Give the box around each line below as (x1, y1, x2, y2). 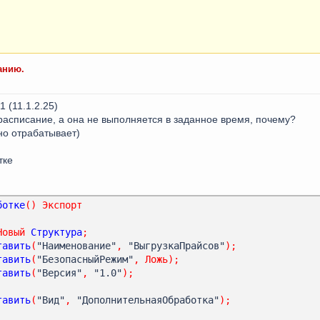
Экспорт (42, 199, 82, 211)
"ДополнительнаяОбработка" (71, 294, 219, 306)
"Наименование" (36, 239, 116, 251)
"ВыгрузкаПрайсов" (122, 239, 225, 251)
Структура (31, 226, 82, 238)
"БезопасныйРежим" (36, 253, 134, 265)
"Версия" (36, 266, 82, 279)
